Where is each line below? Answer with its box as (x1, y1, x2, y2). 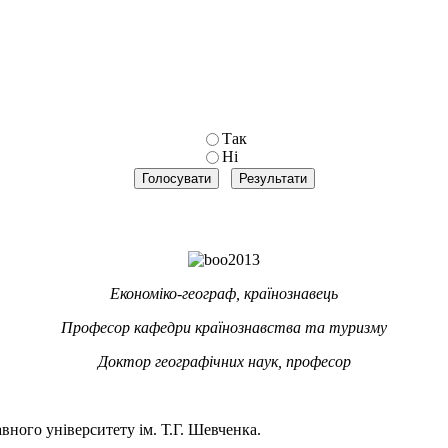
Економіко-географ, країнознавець (110, 284, 338, 302)
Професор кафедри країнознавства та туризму (61, 318, 387, 336)
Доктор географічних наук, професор (97, 352, 351, 370)
